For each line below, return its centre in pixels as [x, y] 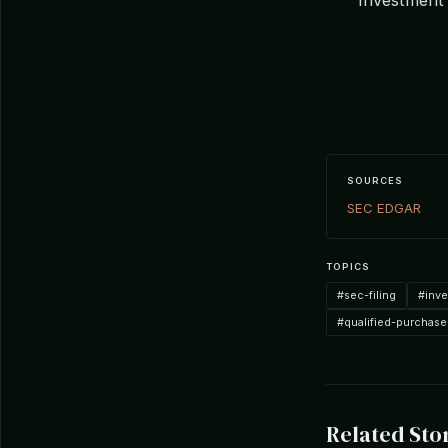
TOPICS [348, 266]
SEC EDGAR [384, 207]
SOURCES [375, 180]
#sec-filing [366, 294]
